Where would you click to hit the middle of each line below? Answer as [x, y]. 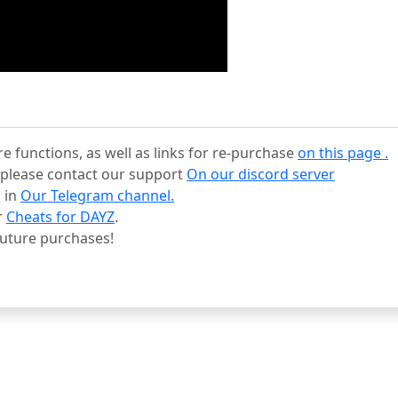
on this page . [343, 153]
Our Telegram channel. [97, 195]
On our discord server [261, 174]
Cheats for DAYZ [60, 217]
